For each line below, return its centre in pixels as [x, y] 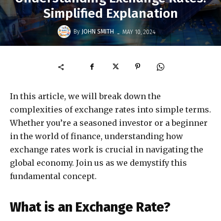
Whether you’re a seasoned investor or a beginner [109, 123]
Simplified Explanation [110, 14]
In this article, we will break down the [85, 96]
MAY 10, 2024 [139, 32]
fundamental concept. [53, 176]
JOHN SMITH [98, 32]
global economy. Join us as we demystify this [98, 163]
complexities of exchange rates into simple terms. [110, 110]
